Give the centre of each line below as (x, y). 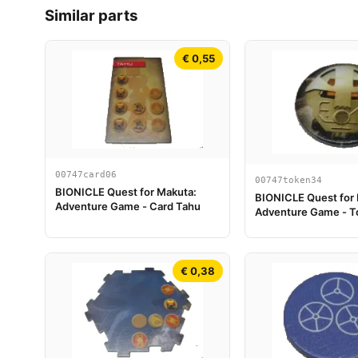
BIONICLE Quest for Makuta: (126, 192)
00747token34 (288, 180)
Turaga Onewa (291, 226)
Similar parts (91, 15)
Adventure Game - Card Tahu (128, 207)
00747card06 (86, 175)
